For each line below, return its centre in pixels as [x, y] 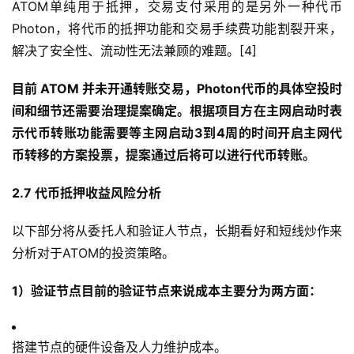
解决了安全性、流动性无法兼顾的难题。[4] [134, 51]
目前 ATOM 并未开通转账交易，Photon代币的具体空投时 [177, 89]
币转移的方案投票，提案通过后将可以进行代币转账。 [164, 155]
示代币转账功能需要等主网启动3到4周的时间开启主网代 [177, 133]
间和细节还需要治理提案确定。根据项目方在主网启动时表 [177, 111]
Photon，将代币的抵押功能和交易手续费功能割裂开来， [177, 29]
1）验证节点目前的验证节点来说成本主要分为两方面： [167, 291]
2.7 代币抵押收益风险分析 [87, 193]
